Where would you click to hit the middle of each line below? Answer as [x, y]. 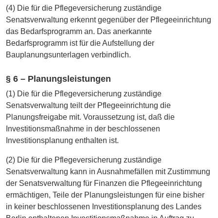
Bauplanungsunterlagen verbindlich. [68, 54]
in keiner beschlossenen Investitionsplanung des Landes [104, 207]
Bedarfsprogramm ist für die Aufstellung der [80, 43]
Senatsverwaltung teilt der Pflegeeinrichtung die [88, 106]
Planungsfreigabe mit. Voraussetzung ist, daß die [90, 117]
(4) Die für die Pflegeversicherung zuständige [84, 8]
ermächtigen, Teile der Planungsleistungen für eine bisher [105, 195]
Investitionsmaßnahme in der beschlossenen [83, 129]
